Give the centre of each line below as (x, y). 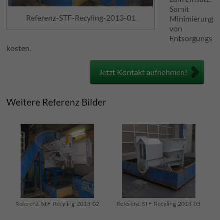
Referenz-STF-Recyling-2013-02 (57, 204)
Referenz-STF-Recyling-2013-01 (81, 17)
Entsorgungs (191, 38)
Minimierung (192, 18)
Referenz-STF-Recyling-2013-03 (159, 204)
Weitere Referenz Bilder (57, 102)
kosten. (19, 48)
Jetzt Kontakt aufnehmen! (143, 72)
